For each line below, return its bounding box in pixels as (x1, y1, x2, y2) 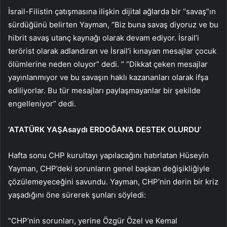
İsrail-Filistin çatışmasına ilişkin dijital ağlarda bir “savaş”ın (8, 6, 216, 16)
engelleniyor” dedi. (8, 98, 76, 108)
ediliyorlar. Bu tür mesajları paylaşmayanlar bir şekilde (8, 85, 201, 95)
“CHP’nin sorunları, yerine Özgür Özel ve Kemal (8, 215, 177, 225)
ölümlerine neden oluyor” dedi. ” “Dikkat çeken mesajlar (8, 59, 208, 69)
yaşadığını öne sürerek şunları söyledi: (8, 190, 146, 200)
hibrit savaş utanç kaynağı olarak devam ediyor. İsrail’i (8, 32, 199, 43)
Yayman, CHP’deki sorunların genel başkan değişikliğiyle (8, 163, 210, 173)
